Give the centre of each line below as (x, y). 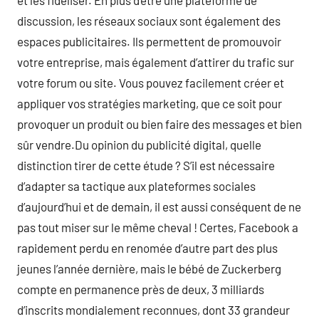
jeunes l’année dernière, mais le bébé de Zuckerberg (149, 268)
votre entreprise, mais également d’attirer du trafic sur (156, 62)
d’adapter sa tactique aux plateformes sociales (136, 186)
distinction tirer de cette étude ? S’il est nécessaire (146, 165)
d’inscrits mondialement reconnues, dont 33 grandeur (153, 310)
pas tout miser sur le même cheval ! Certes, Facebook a (158, 227)
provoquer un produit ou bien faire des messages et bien (159, 124)
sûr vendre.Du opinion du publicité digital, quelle (139, 145)
